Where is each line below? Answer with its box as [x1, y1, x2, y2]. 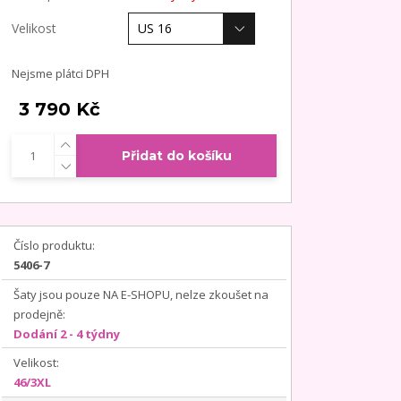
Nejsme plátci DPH [12, 64, 109, 81]
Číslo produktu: [13, 236, 95, 253]
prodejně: [13, 305, 65, 322]
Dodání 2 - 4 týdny [13, 325, 120, 342]
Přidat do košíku [121, 147, 232, 164]
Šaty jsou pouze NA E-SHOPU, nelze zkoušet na [13, 286, 269, 303]
